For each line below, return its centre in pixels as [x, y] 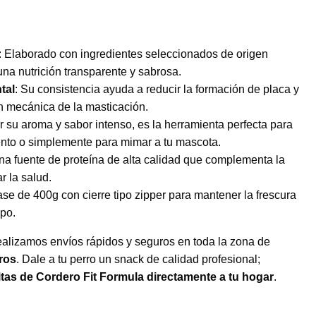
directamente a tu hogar [210, 277]
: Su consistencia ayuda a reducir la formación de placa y [157, 89]
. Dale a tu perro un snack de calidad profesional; [138, 259]
